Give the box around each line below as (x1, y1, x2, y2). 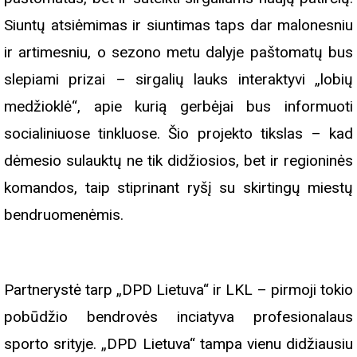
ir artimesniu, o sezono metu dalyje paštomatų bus (4, 42, 353, 61)
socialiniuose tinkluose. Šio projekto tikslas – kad (4, 124, 353, 143)
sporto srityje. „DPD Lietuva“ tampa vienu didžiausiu (4, 334, 353, 353)
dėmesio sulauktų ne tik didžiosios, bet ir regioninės (4, 151, 353, 170)
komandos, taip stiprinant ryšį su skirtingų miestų (4, 178, 353, 197)
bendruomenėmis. (4, 205, 124, 224)
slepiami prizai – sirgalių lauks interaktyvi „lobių (4, 69, 353, 88)
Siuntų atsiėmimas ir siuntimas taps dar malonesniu (4, 15, 353, 34)
